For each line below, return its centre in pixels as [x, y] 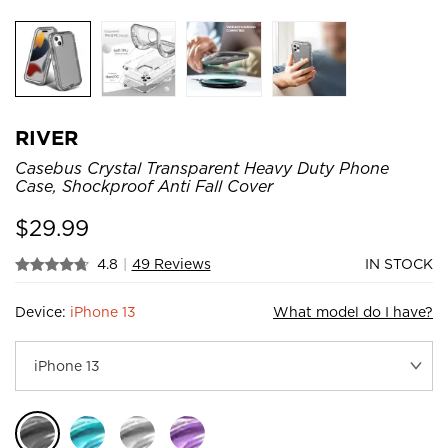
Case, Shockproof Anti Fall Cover [144, 186]
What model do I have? [353, 311]
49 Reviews [171, 263]
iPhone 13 [103, 311]
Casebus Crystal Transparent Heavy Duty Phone [202, 168]
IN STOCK [399, 263]
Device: [42, 311]
